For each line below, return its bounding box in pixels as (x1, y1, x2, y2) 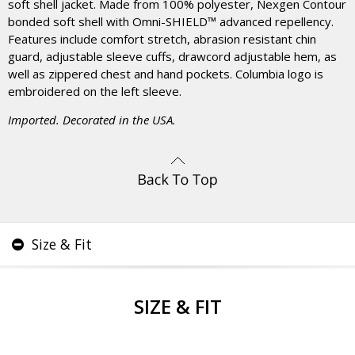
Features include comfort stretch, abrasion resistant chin (8, 31, 316, 47)
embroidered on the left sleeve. (8, 83, 181, 99)
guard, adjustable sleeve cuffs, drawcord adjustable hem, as (8, 48, 337, 64)
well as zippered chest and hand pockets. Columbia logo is (8, 66, 323, 82)
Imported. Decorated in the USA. (8, 112, 176, 128)
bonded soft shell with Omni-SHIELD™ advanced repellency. (8, 13, 334, 29)
